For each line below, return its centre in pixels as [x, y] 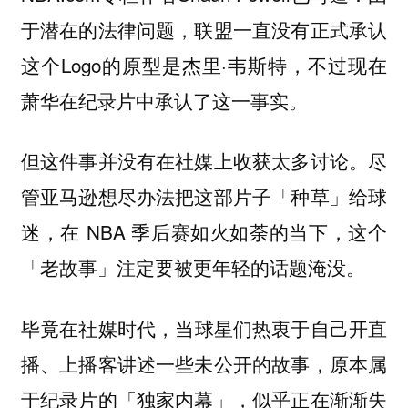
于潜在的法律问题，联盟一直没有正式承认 [204, 29]
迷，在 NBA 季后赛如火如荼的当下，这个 [204, 232]
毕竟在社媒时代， [98, 327]
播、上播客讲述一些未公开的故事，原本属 [204, 363]
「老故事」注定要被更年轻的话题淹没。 [193, 267]
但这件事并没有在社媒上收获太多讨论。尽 [204, 161]
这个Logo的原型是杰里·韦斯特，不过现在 [204, 64]
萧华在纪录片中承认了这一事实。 [164, 100]
